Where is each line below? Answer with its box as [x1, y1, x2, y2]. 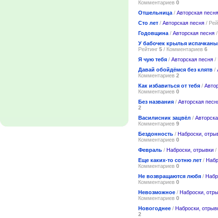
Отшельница [138, 9, 172, 16]
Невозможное [138, 189, 175, 195]
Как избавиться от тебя [138, 82, 201, 89]
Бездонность [138, 130, 173, 137]
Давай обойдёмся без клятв [138, 66, 213, 73]
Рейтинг [138, 46, 159, 52]
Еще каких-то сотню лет [138, 157, 201, 163]
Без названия [138, 98, 175, 105]
